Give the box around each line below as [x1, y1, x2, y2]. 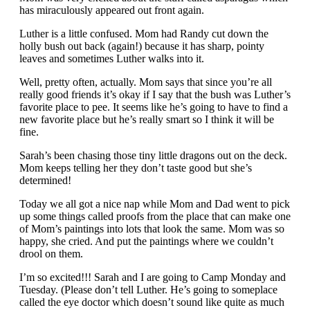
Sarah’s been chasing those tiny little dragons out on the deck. [19, 149, 287, 162]
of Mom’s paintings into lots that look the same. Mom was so [19, 223, 284, 235]
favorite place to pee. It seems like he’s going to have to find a [19, 101, 288, 113]
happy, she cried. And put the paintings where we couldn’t [19, 235, 273, 248]
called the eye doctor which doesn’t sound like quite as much [19, 296, 284, 309]
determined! [19, 174, 71, 187]
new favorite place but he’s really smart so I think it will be [19, 113, 274, 126]
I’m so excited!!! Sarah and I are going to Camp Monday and [19, 271, 286, 284]
